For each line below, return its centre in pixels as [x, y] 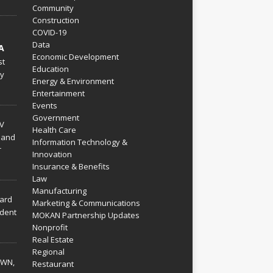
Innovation [52, 154]
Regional [48, 252]
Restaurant [53, 264]
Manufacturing [59, 191]
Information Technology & [80, 142]
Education [50, 69]
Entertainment [58, 93]
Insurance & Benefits [71, 166]
